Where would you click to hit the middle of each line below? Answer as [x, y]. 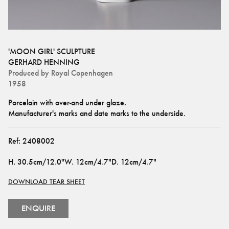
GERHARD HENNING [44, 62]
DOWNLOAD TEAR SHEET [47, 182]
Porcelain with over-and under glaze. [67, 102]
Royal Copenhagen [82, 73]
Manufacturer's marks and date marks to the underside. [97, 113]
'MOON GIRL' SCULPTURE [52, 51]
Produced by [29, 73]
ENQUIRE [38, 208]
